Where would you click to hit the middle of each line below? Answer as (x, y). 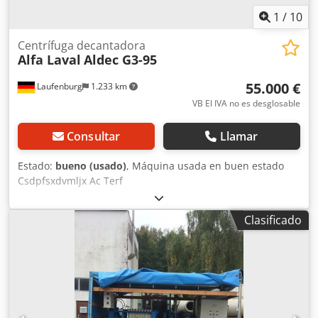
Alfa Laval (49, 60)
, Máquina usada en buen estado (205, 166)
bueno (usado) (91, 166)
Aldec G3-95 (120, 60)
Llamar (239, 137)
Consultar (93, 137)
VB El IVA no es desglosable (246, 104)
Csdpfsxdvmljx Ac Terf (70, 181)
